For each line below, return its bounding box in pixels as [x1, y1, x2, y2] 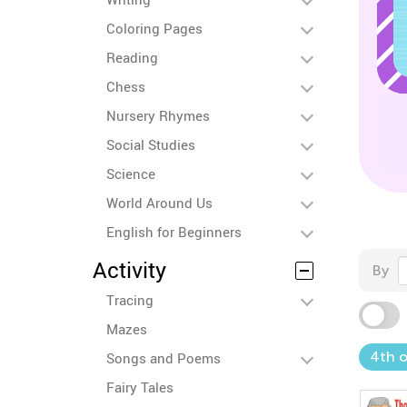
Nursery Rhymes [106, 106, 210, 124]
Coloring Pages [106, 19, 203, 37]
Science [106, 164, 155, 183]
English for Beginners [106, 223, 242, 241]
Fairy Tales [106, 378, 174, 396]
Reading [106, 48, 158, 66]
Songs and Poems [106, 349, 221, 367]
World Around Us [106, 194, 213, 212]
